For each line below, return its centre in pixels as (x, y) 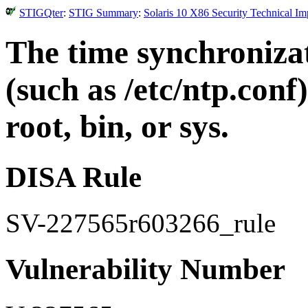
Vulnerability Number (145, 269)
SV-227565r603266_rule (141, 223)
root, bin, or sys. (117, 127)
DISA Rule (74, 177)
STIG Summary (103, 13)
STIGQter (41, 13)
